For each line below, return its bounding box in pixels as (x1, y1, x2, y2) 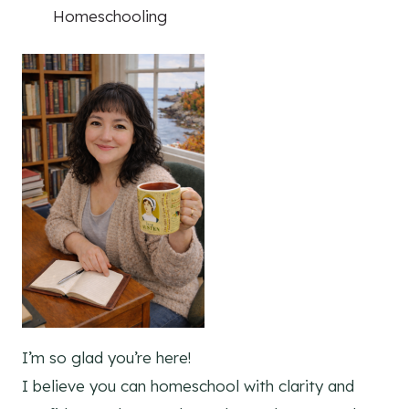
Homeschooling (53, 6, 167, 26)
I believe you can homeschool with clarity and (22, 375, 354, 395)
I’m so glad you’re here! (22, 347, 191, 367)
